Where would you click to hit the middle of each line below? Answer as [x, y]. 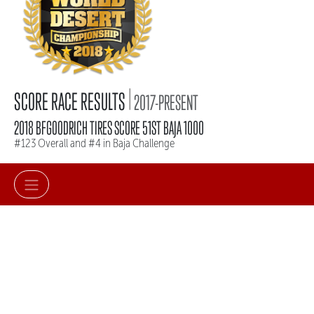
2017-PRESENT [165, 103]
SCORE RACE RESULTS [71, 102]
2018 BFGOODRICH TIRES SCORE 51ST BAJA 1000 [109, 128]
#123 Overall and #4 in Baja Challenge [94, 144]
